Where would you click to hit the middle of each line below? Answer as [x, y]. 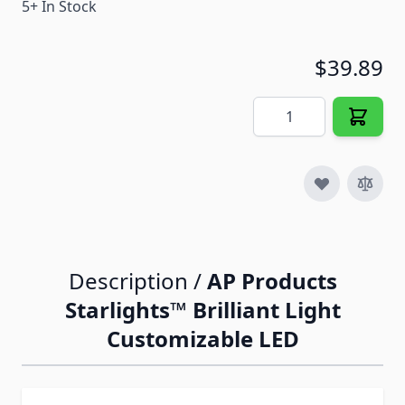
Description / [137, 281]
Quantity [282, 107]
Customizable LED [202, 339]
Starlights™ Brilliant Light [202, 310]
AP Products [272, 281]
